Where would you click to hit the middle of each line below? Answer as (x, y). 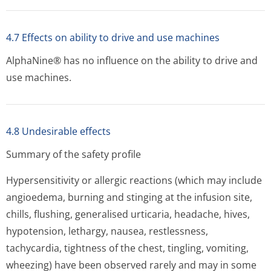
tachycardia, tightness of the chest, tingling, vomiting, (127, 248)
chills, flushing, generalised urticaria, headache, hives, (128, 214)
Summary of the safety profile (73, 154)
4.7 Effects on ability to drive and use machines (113, 38)
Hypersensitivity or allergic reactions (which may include (134, 180)
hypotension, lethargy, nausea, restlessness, (107, 231)
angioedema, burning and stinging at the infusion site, (129, 197)
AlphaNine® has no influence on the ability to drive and (132, 60)
